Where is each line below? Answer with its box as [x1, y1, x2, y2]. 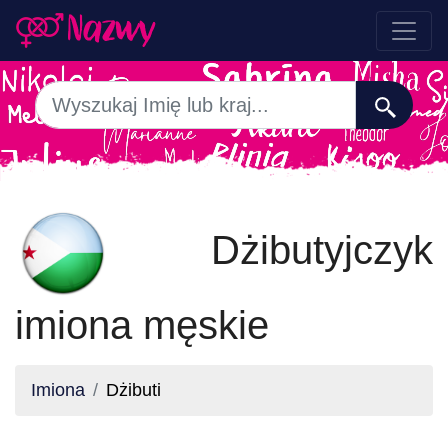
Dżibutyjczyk [111, 227, 433, 272]
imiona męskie [15, 303, 269, 347]
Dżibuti [106, 380, 161, 400]
